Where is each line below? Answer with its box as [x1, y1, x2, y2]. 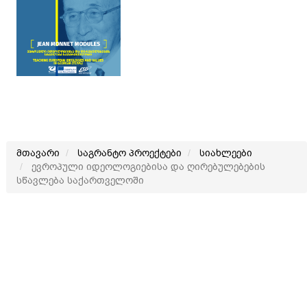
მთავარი [16, 147, 60, 160]
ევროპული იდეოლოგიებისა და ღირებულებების [29, 160, 265, 173]
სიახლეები [199, 147, 252, 160]
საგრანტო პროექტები [77, 147, 182, 160]
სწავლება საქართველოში [16, 174, 144, 187]
